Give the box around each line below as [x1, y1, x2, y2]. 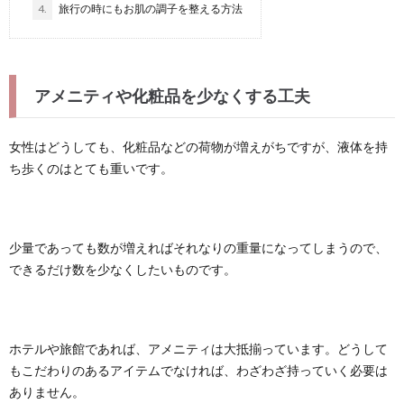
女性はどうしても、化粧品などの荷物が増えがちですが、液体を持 [9, 139, 388, 154]
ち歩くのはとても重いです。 [9, 161, 173, 176]
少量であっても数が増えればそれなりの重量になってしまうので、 [9, 240, 388, 255]
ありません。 [9, 384, 85, 399]
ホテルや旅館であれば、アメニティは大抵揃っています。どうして [9, 341, 388, 356]
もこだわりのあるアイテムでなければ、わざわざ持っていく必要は [9, 363, 388, 378]
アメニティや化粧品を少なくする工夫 [34, 86, 310, 106]
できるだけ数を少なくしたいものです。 [9, 262, 236, 277]
